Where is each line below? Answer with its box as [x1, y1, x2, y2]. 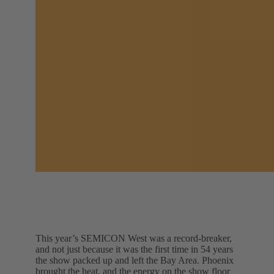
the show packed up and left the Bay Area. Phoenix [35, 255, 234, 266]
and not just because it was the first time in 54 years [35, 244, 233, 255]
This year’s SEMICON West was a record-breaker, [35, 233, 232, 244]
